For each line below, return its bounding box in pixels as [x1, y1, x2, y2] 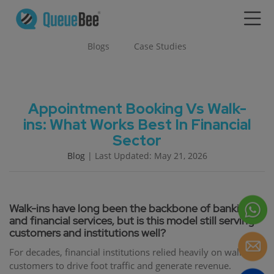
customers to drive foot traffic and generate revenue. [9, 259, 231, 272]
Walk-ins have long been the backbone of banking [9, 201, 252, 215]
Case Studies [134, 40, 187, 52]
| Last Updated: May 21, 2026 [84, 150, 207, 161]
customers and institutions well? [9, 226, 166, 240]
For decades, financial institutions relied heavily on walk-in [9, 246, 255, 258]
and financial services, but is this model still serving [9, 213, 254, 228]
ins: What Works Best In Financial [23, 115, 251, 134]
